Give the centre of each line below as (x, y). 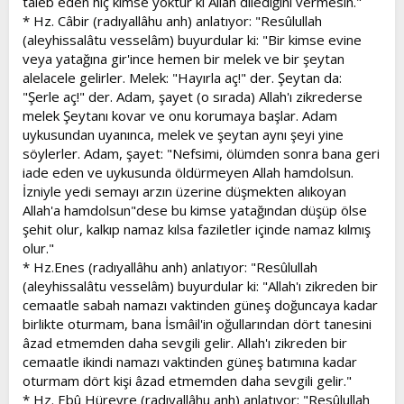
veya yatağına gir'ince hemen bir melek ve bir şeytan (184, 58)
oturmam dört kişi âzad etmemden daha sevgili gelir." (187, 380)
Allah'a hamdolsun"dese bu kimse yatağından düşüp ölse (195, 210)
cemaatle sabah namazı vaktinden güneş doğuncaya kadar (200, 304)
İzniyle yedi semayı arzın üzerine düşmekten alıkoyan (184, 191)
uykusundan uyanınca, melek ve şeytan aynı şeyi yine (183, 134)
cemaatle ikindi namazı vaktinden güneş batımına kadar (190, 361)
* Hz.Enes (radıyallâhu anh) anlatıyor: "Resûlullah (170, 266)
